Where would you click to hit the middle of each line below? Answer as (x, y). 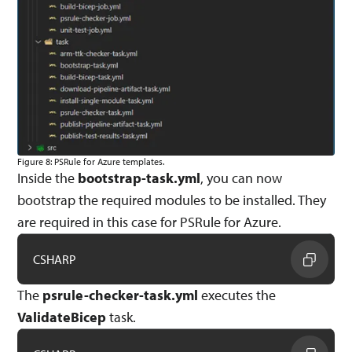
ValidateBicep (62, 317)
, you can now (242, 178)
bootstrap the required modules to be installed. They (172, 200)
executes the (237, 295)
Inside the (48, 178)
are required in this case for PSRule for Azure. (150, 222)
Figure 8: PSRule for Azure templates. (91, 161)
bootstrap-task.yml (139, 178)
